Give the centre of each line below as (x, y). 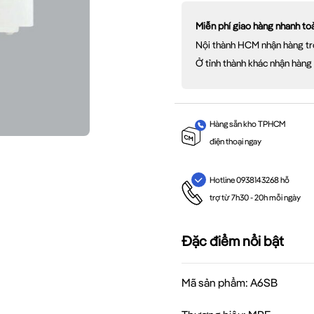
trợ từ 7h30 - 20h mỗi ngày (255, 198)
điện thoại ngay (235, 141)
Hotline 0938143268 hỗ (249, 180)
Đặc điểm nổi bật (233, 241)
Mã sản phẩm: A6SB (230, 283)
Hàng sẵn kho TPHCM (247, 123)
